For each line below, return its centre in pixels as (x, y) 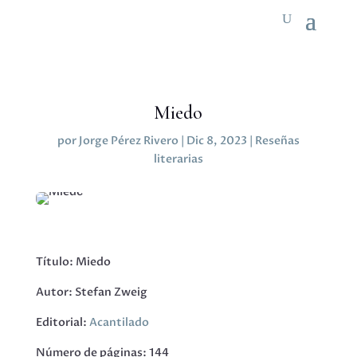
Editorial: (62, 322)
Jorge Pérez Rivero (128, 141)
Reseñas (277, 141)
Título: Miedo (73, 262)
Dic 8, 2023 (216, 141)
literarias (178, 159)
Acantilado (119, 322)
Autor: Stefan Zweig (91, 292)
